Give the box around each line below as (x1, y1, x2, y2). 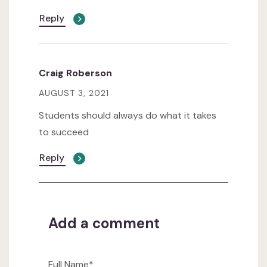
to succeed (39, 126, 89, 139)
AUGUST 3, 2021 (39, 88, 109, 99)
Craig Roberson (39, 67, 112, 80)
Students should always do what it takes (39, 109, 216, 122)
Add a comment (48, 214, 160, 233)
